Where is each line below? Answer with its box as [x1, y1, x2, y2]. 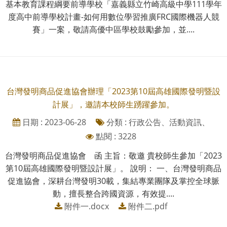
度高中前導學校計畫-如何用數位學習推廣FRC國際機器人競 [8, 11, 219, 22]
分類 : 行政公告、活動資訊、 [104, 116, 210, 128]
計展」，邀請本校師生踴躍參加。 [53, 98, 174, 110]
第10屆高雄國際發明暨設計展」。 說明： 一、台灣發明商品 [6, 162, 221, 174]
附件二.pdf [128, 200, 167, 212]
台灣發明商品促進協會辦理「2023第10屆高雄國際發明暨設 [7, 85, 220, 97]
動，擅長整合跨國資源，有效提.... [53, 187, 174, 199]
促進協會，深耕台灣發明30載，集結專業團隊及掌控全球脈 [8, 175, 219, 186]
